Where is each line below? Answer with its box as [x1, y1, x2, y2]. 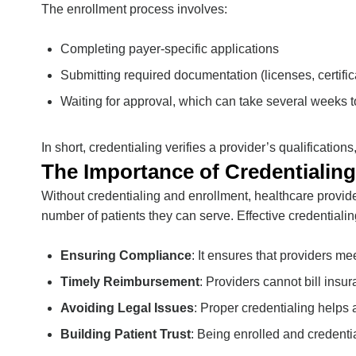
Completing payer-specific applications [60, 42, 279, 56]
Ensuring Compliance [60, 249, 192, 262]
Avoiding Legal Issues [60, 301, 194, 315]
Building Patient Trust [60, 327, 191, 341]
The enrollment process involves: [41, 2, 227, 16]
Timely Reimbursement [60, 275, 199, 288]
